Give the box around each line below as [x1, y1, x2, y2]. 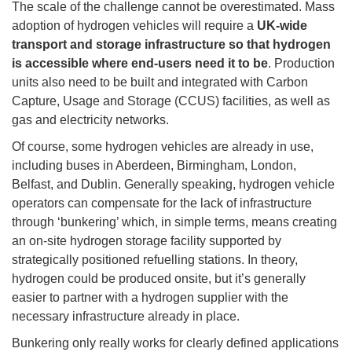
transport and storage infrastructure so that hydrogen [12, 37, 331, 51]
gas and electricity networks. [12, 112, 169, 126]
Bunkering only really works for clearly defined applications [12, 335, 339, 350]
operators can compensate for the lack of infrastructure [12, 196, 312, 210]
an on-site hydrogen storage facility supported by [12, 233, 281, 247]
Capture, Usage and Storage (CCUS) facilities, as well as [12, 93, 330, 108]
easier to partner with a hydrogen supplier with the [12, 290, 288, 304]
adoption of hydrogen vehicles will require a [12, 18, 257, 32]
